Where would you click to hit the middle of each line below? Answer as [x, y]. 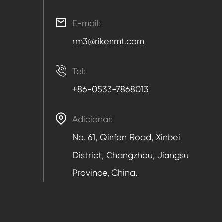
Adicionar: [93, 119]
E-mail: [86, 23]
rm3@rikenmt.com [108, 41]
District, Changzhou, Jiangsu [131, 155]
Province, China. [105, 173]
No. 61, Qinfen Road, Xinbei [126, 137]
